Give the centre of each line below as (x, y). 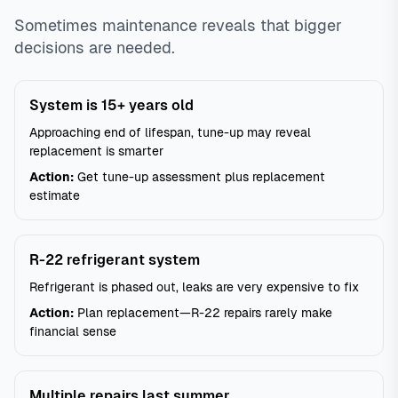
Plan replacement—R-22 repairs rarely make (203, 313)
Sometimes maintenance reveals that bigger (178, 25)
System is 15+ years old (111, 105)
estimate (55, 195)
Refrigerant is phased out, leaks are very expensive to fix (194, 287)
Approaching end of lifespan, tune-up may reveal (170, 132)
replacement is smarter (96, 151)
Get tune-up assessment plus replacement (199, 177)
